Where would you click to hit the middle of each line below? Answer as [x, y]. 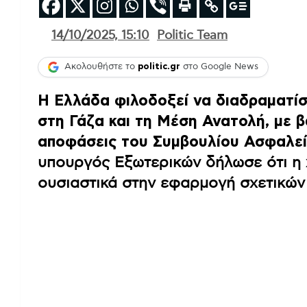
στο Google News [219, 67]
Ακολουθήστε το [101, 67]
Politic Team [192, 35]
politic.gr [159, 67]
